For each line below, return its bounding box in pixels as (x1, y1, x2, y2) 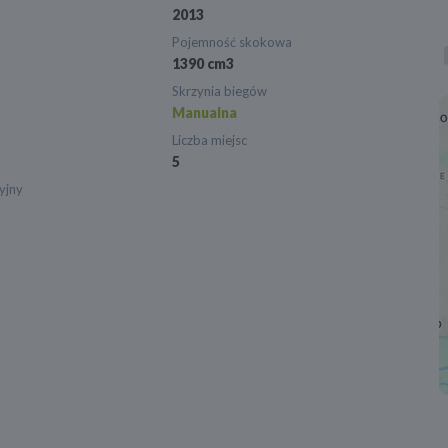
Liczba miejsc (172, 132, 248, 149)
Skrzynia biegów (172, 83, 268, 100)
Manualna (172, 104, 238, 122)
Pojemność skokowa (172, 34, 293, 51)
